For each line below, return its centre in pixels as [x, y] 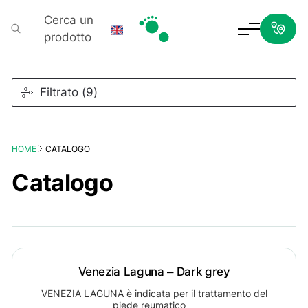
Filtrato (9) [69, 92]
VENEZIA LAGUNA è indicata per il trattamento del [154, 294]
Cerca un [68, 20]
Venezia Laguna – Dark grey [154, 271]
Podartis [158, 52]
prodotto [67, 37]
